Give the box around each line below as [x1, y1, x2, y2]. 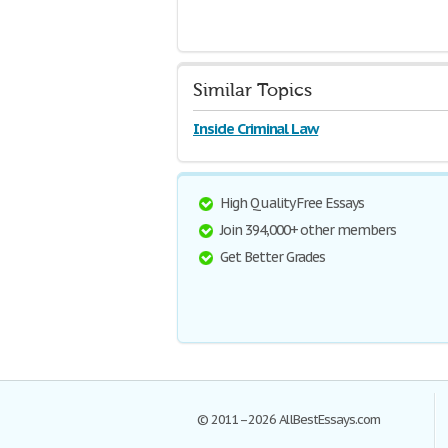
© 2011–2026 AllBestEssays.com [197, 411, 380, 428]
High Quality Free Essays [220, 194, 365, 212]
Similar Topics [193, 80, 312, 101]
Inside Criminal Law [193, 119, 319, 138]
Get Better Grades [220, 248, 326, 266]
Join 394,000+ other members [220, 221, 396, 239]
